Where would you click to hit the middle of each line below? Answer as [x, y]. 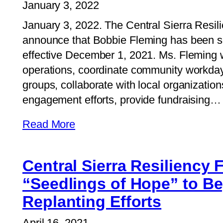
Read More [49, 124]
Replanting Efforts [92, 202]
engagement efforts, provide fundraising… [122, 100]
